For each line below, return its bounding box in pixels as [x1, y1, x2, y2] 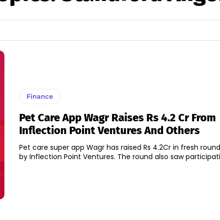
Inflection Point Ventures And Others [19, 123, 200, 137]
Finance [26, 92, 53, 100]
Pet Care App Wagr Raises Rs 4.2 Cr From [19, 110, 216, 124]
